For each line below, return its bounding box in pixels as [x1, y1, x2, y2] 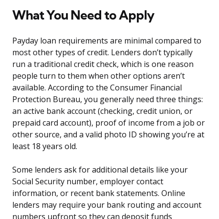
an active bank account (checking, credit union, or [12, 106, 193, 117]
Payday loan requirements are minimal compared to [12, 35, 201, 46]
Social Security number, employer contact [12, 176, 163, 187]
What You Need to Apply [12, 7, 154, 23]
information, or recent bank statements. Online [12, 188, 185, 199]
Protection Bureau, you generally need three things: [12, 94, 203, 105]
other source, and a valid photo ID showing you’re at [12, 129, 204, 140]
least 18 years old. [12, 141, 77, 152]
